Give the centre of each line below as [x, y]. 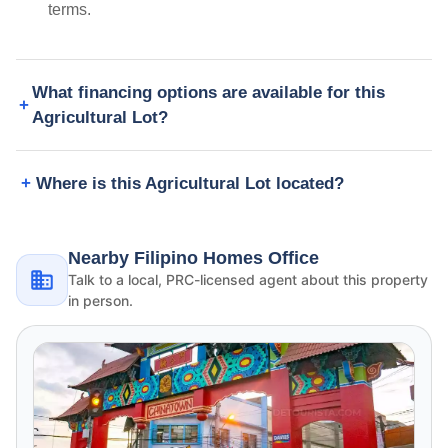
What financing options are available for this [209, 93]
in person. [100, 301]
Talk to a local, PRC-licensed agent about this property [248, 280]
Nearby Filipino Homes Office [193, 258]
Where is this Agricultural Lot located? [190, 184]
